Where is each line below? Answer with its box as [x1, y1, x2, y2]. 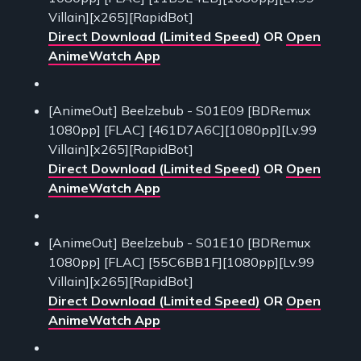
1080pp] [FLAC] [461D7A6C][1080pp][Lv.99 [48, 122, 317, 139]
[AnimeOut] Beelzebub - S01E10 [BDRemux [48, 234, 311, 251]
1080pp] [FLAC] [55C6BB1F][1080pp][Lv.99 [48, 254, 314, 271]
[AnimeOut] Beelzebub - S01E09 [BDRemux [48, 102, 311, 119]
